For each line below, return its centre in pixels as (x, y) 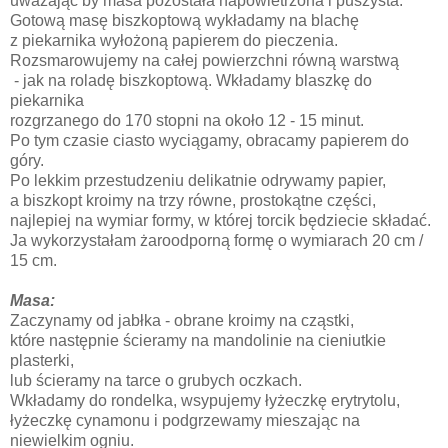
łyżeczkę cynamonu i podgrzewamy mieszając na (185, 420)
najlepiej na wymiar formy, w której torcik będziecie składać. (222, 220)
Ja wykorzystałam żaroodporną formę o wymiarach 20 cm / (216, 240)
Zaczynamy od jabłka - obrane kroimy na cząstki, (184, 320)
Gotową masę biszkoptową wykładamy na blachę (186, 20)
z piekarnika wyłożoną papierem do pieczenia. (176, 40)
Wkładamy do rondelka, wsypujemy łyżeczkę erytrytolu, (207, 400)
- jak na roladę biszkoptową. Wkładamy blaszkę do (191, 80)
